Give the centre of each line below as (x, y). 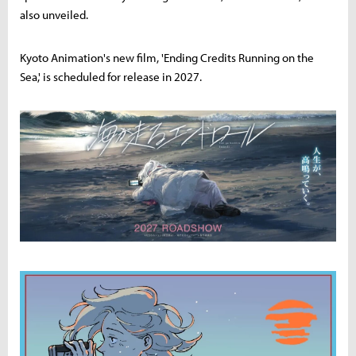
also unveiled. (54, 15)
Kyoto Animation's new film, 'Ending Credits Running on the (167, 58)
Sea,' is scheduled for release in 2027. (111, 77)
